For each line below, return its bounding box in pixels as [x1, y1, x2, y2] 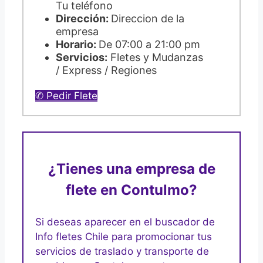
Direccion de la [111, 12, 184, 25]
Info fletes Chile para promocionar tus [35, 230, 212, 242]
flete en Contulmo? [66, 181, 197, 198]
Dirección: [56, 12, 111, 25]
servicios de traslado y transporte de [35, 245, 209, 257]
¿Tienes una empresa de [48, 160, 215, 177]
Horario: [56, 38, 99, 51]
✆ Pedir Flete [35, 90, 97, 102]
